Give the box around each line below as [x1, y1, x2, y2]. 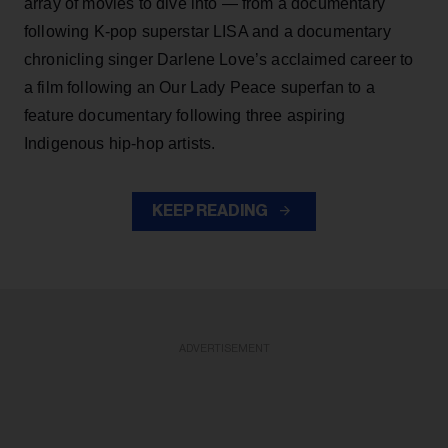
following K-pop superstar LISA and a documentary [24, 22, 391, 40]
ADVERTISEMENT [178, 342, 270, 354]
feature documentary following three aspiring [24, 106, 346, 124]
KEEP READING [152, 202, 270, 219]
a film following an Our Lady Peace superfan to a [24, 78, 375, 96]
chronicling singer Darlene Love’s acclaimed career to [24, 50, 414, 68]
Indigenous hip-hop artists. [24, 134, 216, 152]
